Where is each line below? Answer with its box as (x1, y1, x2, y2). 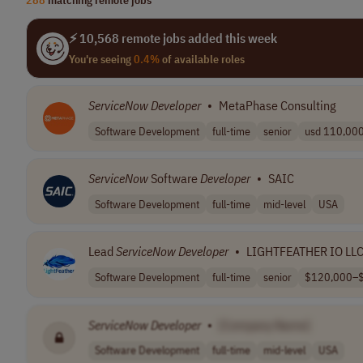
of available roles (160, 52, 245, 66)
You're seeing (69, 52, 134, 66)
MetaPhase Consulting (219, 97, 336, 113)
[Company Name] (219, 316, 310, 333)
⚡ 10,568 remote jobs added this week (69, 30, 277, 46)
